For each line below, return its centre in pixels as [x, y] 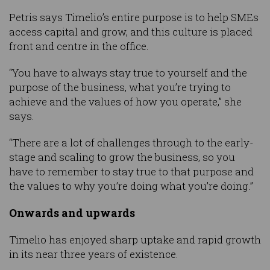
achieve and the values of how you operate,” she [125, 102]
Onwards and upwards [72, 213]
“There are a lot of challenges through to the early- [131, 143]
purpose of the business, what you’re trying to [120, 87]
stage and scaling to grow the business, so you [122, 157]
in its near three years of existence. [94, 254]
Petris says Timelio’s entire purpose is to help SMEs [134, 17]
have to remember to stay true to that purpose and [131, 172]
